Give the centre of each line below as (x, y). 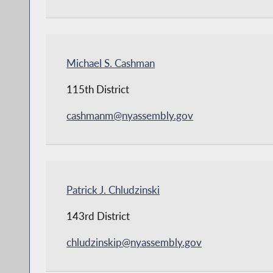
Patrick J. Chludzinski (113, 190)
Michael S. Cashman (111, 63)
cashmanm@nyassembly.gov (130, 115)
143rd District (98, 216)
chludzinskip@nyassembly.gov (134, 242)
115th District (98, 89)
